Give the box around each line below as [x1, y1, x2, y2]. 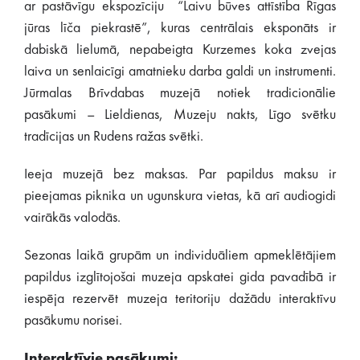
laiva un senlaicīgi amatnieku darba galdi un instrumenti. [24, 64, 336, 79]
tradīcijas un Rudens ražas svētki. [24, 129, 203, 144]
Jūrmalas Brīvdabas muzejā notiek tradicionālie [24, 86, 336, 100]
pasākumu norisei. [24, 313, 122, 328]
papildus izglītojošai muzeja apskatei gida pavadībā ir [24, 270, 336, 284]
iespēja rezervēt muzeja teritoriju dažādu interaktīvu [24, 292, 336, 306]
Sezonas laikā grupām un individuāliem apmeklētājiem [24, 248, 336, 263]
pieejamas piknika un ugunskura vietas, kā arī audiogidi [24, 189, 336, 203]
